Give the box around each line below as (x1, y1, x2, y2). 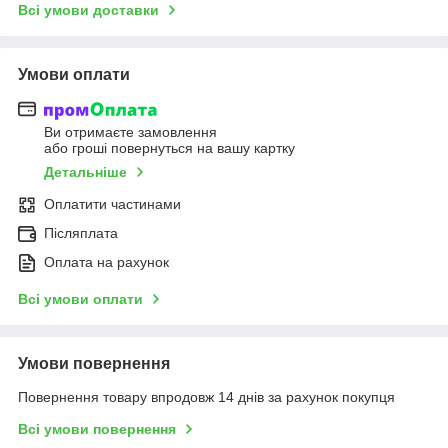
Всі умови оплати (18, 291, 143, 308)
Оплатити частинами (44, 196, 181, 213)
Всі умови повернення (18, 421, 176, 438)
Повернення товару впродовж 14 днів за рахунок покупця (18, 389, 395, 406)
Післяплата (44, 225, 118, 242)
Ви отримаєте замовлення (44, 124, 217, 141)
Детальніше (44, 164, 127, 181)
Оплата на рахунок (44, 254, 169, 271)
